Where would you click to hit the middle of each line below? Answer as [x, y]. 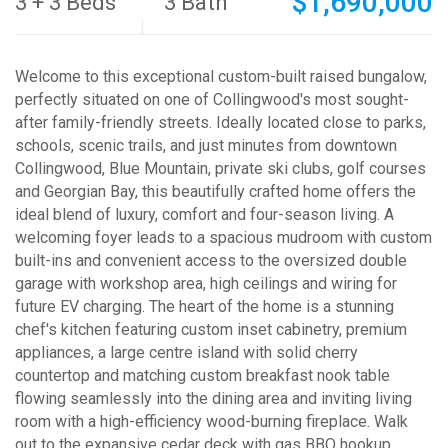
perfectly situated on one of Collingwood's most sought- [212, 99]
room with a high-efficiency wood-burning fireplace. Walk [211, 421]
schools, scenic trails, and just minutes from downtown [206, 145]
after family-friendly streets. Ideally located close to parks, [220, 122]
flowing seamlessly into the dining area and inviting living [213, 398]
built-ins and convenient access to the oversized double [211, 260]
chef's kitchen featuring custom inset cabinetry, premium [211, 329]
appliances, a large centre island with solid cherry [186, 352]
